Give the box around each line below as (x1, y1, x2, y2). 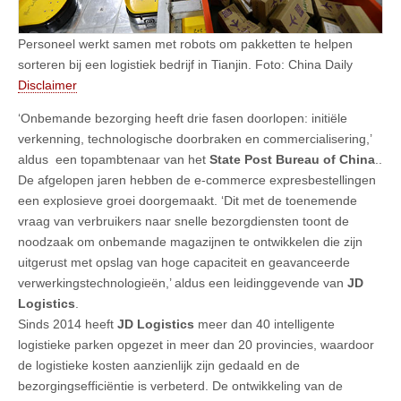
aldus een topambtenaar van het (18, 152, 209, 167)
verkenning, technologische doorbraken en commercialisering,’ (18, 132, 371, 147)
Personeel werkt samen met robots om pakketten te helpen (18, 37, 353, 52)
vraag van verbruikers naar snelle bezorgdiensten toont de (18, 214, 349, 229)
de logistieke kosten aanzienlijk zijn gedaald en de (18, 358, 300, 373)
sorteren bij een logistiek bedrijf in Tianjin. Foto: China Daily (18, 57, 353, 73)
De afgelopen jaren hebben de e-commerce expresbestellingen (18, 173, 376, 188)
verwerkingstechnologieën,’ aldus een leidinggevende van (18, 276, 347, 291)
